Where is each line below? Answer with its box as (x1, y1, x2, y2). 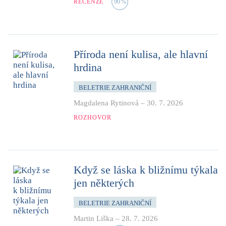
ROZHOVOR (74, 114, 112, 121)
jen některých (74, 176, 134, 189)
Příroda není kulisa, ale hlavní (74, 47, 208, 61)
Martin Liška (74, 214, 114, 222)
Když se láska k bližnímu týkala (74, 163, 218, 176)
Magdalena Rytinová (74, 98, 139, 107)
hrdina (74, 61, 102, 74)
